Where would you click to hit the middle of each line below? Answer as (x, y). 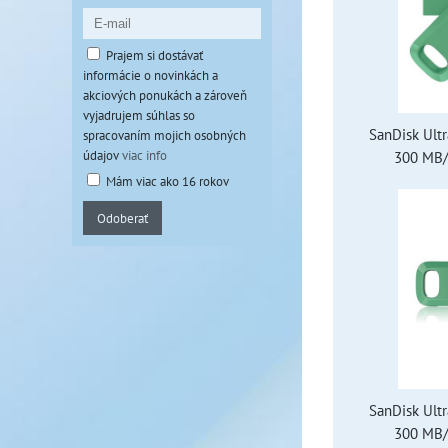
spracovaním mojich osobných (164, 135)
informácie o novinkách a (150, 75)
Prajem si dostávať (154, 55)
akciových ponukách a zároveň (165, 95)
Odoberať (122, 218)
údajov (102, 155)
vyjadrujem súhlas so (139, 115)
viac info (144, 155)
